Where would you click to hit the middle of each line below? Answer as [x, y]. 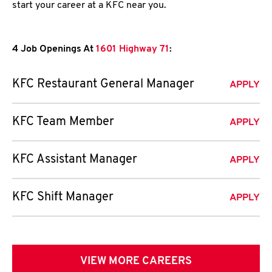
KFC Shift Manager [63, 197]
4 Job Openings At [53, 49]
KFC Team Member [63, 122]
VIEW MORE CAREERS [136, 261]
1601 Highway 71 [131, 49]
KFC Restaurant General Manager [103, 84]
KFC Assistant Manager [75, 160]
